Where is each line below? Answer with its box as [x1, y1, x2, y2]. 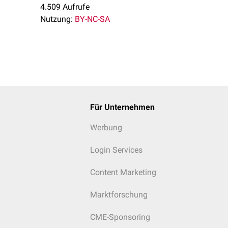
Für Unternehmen [90, 102, 155, 112]
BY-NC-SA [75, 14, 110, 24]
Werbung [90, 123, 122, 132]
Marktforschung [90, 190, 148, 199]
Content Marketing [90, 167, 156, 177]
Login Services [90, 145, 142, 155]
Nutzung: [40, 14, 73, 24]
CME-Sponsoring [90, 212, 150, 222]
